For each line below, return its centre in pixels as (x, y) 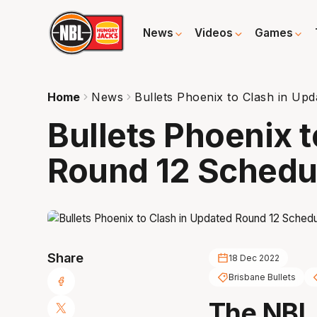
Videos (214, 33)
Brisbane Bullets (262, 277)
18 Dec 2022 (254, 258)
